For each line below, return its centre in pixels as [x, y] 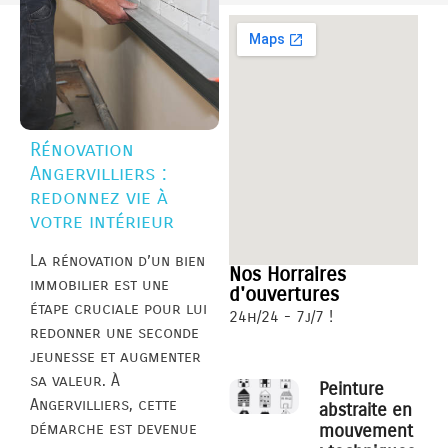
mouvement [366, 431]
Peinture [352, 389]
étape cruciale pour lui [118, 309]
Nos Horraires [288, 275]
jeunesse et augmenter [115, 357]
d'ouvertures [284, 295]
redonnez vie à [99, 198]
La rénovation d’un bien [117, 261]
